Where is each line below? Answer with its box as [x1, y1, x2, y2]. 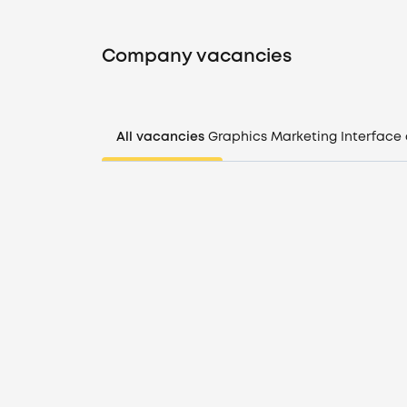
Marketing [271, 132, 337, 143]
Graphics [208, 132, 267, 143]
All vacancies [116, 132, 204, 143]
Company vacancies [102, 48, 292, 65]
